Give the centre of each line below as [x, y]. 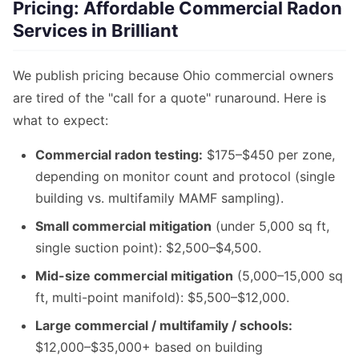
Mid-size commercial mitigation [134, 276]
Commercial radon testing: [119, 155]
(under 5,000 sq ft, [270, 226]
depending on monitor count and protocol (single [185, 177]
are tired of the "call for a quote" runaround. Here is [169, 98]
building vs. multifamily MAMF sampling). [159, 198]
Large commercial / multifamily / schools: [164, 326]
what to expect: [61, 121]
